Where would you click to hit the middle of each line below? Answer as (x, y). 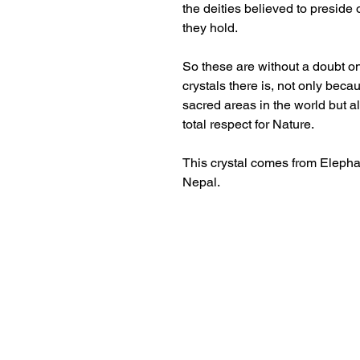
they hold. (212, 28)
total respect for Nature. (248, 124)
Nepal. (201, 182)
